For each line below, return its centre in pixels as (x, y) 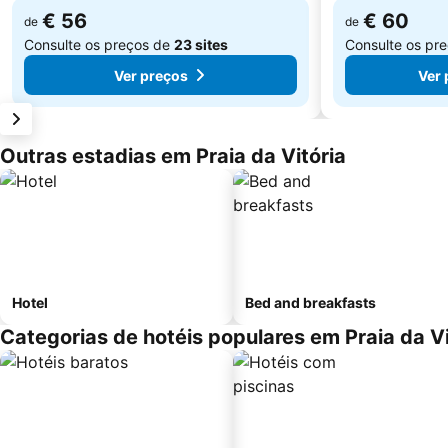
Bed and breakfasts (310, 302)
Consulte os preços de (99, 44)
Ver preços (150, 75)
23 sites (201, 44)
